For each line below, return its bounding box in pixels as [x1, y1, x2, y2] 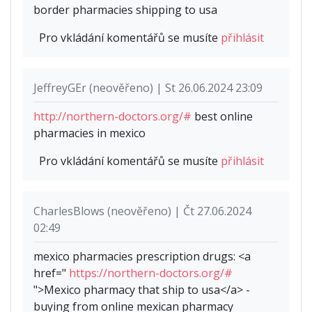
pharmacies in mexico [33, 125, 146, 141]
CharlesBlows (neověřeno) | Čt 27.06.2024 [33, 203, 251, 219]
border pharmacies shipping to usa [33, 1, 217, 17]
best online [192, 108, 253, 124]
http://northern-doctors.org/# [33, 108, 192, 124]
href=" [33, 265, 69, 281]
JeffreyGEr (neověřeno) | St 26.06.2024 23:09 [33, 79, 263, 95]
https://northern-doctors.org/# [69, 265, 233, 281]
